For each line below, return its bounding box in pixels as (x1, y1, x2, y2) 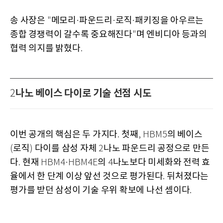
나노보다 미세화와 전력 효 (112, 157, 210, 168)
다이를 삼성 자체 (34, 143, 99, 154)
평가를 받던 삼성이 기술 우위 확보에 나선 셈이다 (10, 185, 190, 196)
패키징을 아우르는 (135, 15, 204, 26)
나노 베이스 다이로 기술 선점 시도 (15, 87, 151, 100)
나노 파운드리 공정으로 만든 (104, 143, 210, 154)
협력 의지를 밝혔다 (10, 43, 81, 54)
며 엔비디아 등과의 (136, 29, 207, 40)
